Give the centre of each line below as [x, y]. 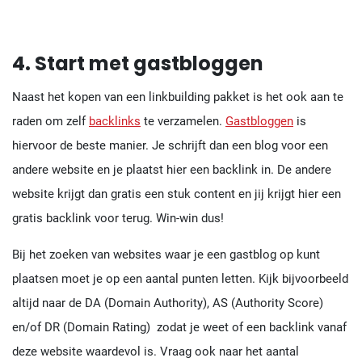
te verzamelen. [183, 121]
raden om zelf [51, 121]
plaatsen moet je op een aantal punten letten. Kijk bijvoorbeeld [180, 278]
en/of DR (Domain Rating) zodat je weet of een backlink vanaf [179, 327]
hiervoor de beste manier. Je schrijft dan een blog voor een [170, 145]
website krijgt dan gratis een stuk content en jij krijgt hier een [177, 194]
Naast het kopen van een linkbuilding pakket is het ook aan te [178, 97]
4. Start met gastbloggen [138, 63]
